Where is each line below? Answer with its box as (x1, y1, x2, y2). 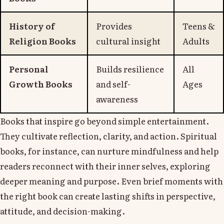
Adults (182, 34, 209, 47)
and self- (96, 77, 130, 90)
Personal (9, 62, 48, 75)
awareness (96, 92, 138, 105)
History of (9, 19, 54, 32)
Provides (96, 19, 132, 32)
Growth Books (9, 77, 72, 90)
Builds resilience (96, 62, 164, 75)
